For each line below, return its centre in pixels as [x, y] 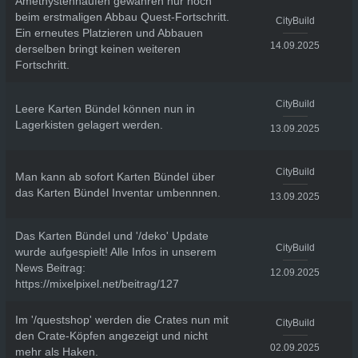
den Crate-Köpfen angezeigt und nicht [111, 335]
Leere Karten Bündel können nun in [105, 108]
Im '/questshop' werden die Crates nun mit [121, 319]
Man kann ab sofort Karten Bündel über [115, 176]
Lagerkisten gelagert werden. [89, 124]
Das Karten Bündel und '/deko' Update [111, 236]
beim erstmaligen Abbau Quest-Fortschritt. [122, 17]
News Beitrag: [50, 268]
